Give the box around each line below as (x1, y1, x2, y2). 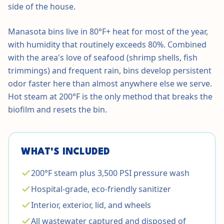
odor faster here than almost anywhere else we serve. (8, 78, 212, 89)
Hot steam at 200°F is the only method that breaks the (8, 91, 212, 102)
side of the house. (8, 1, 75, 12)
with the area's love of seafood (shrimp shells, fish (8, 52, 197, 63)
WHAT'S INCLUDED (21, 147, 110, 156)
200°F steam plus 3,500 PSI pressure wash (31, 167, 189, 178)
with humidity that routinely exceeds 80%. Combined (8, 39, 206, 50)
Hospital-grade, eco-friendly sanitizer (31, 183, 171, 194)
